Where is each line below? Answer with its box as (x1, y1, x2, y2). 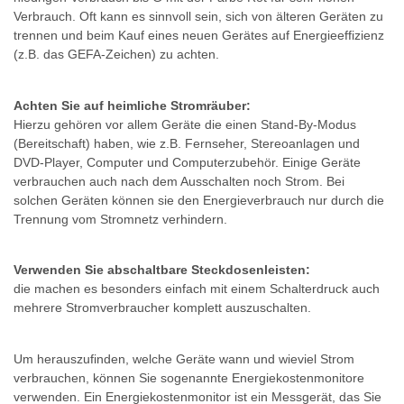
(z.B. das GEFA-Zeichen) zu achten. (14, 47, 219, 62)
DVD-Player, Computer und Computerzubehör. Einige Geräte (14, 154, 361, 170)
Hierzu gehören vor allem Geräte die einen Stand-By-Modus (14, 116, 356, 132)
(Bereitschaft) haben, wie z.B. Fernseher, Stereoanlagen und (14, 135, 360, 151)
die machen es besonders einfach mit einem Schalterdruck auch (14, 281, 380, 297)
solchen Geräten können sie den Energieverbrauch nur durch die (14, 192, 384, 207)
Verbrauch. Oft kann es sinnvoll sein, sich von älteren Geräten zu (14, 9, 383, 24)
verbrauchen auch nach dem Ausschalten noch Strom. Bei (14, 173, 344, 188)
